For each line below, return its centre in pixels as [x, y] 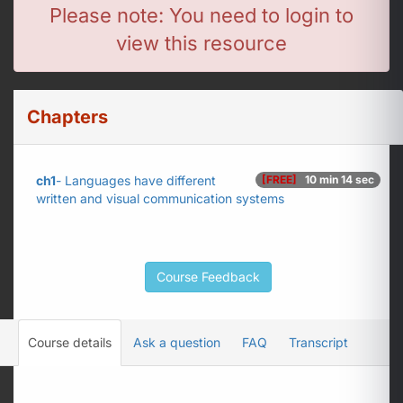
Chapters [67, 117]
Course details [70, 342]
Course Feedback [208, 277]
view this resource [201, 43]
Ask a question [177, 342]
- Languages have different [136, 180]
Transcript [318, 342]
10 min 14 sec [338, 179]
